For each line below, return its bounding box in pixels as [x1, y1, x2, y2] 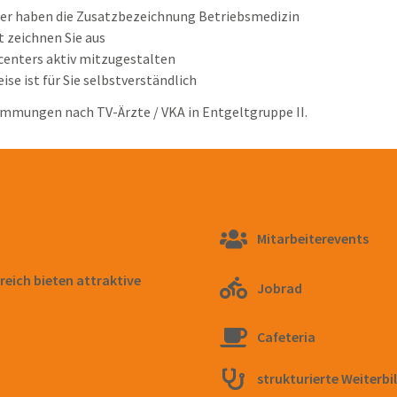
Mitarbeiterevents [257, 230, 370, 248]
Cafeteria [257, 328, 316, 346]
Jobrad [257, 278, 303, 297]
